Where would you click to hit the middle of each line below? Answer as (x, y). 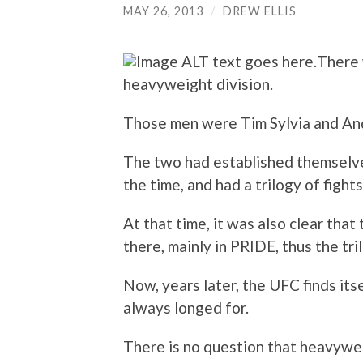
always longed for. (186, 308)
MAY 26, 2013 (163, 11)
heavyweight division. (198, 84)
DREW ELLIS (260, 11)
